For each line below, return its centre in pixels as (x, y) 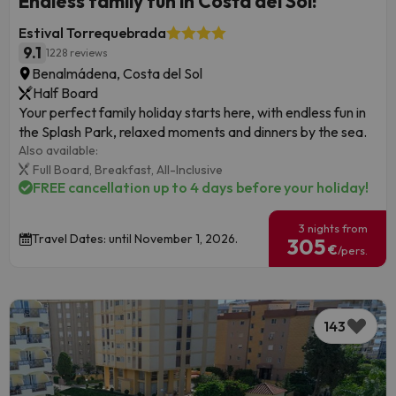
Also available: (58, 150)
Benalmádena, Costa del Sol (117, 73)
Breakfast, (126, 169)
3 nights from (333, 228)
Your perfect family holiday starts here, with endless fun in (192, 112)
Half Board (65, 92)
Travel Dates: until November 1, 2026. (135, 239)
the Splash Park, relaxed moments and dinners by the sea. (193, 131)
